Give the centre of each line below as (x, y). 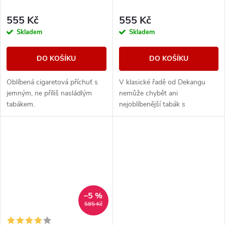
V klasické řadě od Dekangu (162, 82)
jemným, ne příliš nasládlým (49, 93)
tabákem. (21, 104)
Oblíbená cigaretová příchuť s (52, 82)
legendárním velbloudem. (157, 115)
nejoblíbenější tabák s (152, 104)
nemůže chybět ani (148, 93)
